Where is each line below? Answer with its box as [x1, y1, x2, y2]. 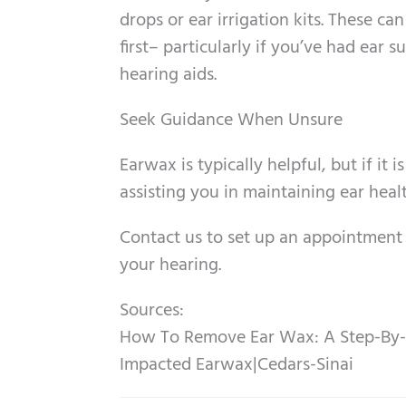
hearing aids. [120, 61, 217, 91]
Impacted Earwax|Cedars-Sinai [120, 351, 353, 381]
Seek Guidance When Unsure [120, 106, 343, 136]
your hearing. [120, 251, 221, 281]
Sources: [120, 296, 184, 326]
